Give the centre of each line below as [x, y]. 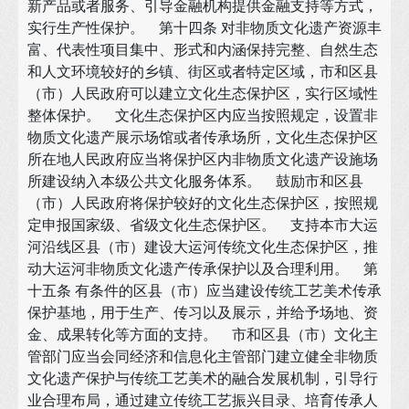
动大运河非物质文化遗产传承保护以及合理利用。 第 [203, 268]
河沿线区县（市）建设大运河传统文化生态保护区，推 [203, 246]
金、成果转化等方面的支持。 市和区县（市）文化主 [203, 334]
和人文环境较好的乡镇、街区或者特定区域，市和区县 [203, 71]
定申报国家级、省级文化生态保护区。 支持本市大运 [203, 225]
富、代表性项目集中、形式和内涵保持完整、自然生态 [203, 49]
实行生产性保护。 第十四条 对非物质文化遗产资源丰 [204, 27]
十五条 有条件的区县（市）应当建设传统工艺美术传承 [204, 290]
